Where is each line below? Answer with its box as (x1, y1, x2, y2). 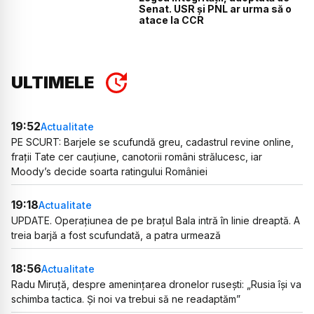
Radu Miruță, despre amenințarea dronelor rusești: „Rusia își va (11, 278, 301, 291)
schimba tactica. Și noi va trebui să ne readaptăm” (11, 293, 240, 306)
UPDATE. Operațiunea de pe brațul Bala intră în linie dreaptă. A (11, 214, 300, 227)
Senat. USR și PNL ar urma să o (139, 3, 292, 15)
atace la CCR (139, 14, 205, 26)
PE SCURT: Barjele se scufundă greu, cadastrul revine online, (11, 136, 294, 149)
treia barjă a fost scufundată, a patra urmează (11, 229, 221, 242)
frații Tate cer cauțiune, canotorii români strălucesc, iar (11, 151, 262, 163)
